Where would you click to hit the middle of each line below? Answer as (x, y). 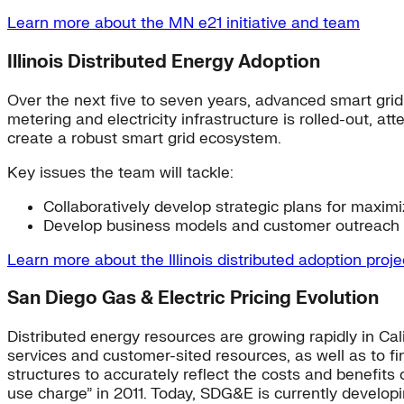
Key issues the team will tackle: (120, 172)
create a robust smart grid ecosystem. (144, 138)
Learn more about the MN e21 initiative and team (184, 23)
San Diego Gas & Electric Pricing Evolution (193, 298)
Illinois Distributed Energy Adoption (164, 61)
